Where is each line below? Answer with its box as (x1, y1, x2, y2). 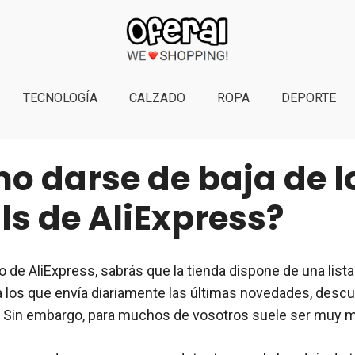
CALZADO (129, 90, 185, 106)
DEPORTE (281, 90, 336, 106)
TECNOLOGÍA (23, 90, 97, 106)
